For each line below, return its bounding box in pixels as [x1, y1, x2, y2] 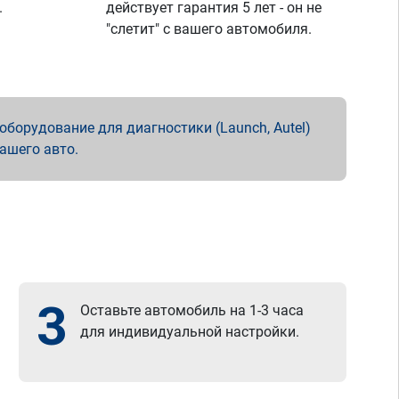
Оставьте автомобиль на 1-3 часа [80, 302, 305, 319]
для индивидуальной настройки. [80, 323, 300, 340]
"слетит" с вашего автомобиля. [106, 20, 313, 37]
